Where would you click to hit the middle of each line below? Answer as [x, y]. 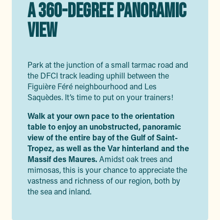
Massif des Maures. [62, 159]
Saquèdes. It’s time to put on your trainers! [100, 97]
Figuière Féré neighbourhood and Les [92, 86]
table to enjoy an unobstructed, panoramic [104, 126]
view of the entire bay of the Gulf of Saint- [103, 137]
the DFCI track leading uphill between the [98, 75]
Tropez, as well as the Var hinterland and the [108, 148]
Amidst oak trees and [135, 159]
